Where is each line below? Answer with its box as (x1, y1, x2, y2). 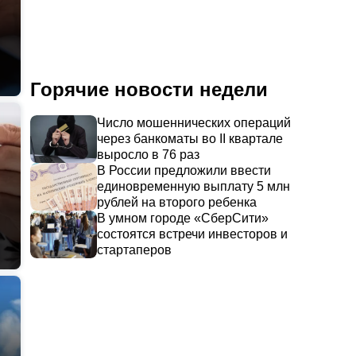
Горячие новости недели (30, 79, 268, 100)
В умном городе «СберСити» (97, 211, 269, 225)
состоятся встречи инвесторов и (97, 227, 288, 241)
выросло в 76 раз (97, 148, 199, 161)
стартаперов (97, 243, 172, 257)
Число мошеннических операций (97, 116, 291, 130)
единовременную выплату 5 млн (97, 180, 290, 193)
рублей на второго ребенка (97, 195, 257, 209)
